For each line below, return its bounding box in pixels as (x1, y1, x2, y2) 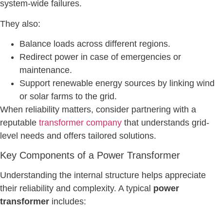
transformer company (39, 118, 122, 128)
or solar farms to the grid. (19, 91, 117, 102)
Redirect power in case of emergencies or (19, 52, 181, 62)
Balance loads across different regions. (19, 39, 170, 49)
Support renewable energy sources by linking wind (19, 78, 215, 89)
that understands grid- (122, 118, 209, 128)
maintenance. (19, 65, 72, 75)
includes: (49, 197, 86, 207)
